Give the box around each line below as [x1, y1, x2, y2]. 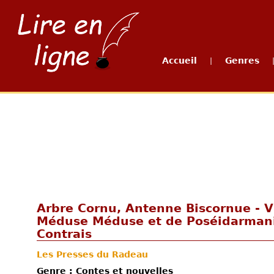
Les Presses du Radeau [37, 250, 148, 259]
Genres [225, 56, 259, 65]
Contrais [37, 228, 92, 240]
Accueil [162, 56, 197, 65]
